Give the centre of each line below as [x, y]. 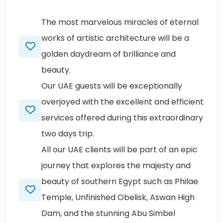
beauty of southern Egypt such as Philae [120, 181]
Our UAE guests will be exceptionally [112, 86]
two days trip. [68, 134]
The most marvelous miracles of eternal [120, 22]
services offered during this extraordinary [122, 118]
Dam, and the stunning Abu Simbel [108, 213]
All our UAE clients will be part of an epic [119, 150]
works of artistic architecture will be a [115, 38]
